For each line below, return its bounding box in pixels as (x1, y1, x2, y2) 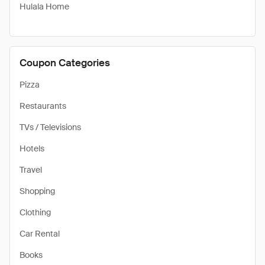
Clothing (20, 207, 51, 218)
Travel (20, 164, 42, 175)
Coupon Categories (20, 56, 110, 69)
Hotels (20, 143, 44, 154)
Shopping (20, 186, 55, 196)
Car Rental (20, 228, 60, 239)
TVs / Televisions (20, 122, 81, 132)
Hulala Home (20, 1, 69, 12)
